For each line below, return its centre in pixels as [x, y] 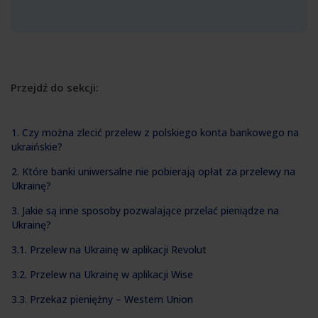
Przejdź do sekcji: [55, 88]
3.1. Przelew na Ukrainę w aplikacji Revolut [109, 249]
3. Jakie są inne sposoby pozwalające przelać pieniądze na [145, 210]
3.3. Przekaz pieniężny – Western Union [102, 299]
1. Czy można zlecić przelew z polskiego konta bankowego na [155, 132]
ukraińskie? [37, 146]
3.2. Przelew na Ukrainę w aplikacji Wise [102, 274]
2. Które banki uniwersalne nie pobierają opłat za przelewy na [153, 171]
